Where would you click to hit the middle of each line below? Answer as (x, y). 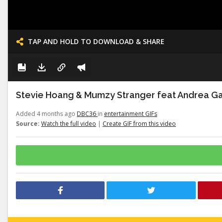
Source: (28, 124)
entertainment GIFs (131, 114)
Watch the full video (69, 124)
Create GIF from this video (139, 124)
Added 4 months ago (46, 114)
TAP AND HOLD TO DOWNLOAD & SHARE (96, 41)
